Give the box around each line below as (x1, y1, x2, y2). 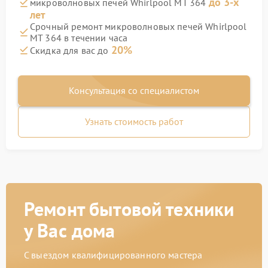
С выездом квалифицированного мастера (24, 249, 203, 261)
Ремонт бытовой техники (24, 196, 234, 221)
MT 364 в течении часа (30, 32, 128, 44)
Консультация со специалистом (69, 84, 199, 96)
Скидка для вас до (30, 44, 111, 56)
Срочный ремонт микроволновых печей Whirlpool (30, 20, 247, 32)
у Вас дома (24, 218, 115, 243)
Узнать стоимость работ (85, 115, 183, 127)
